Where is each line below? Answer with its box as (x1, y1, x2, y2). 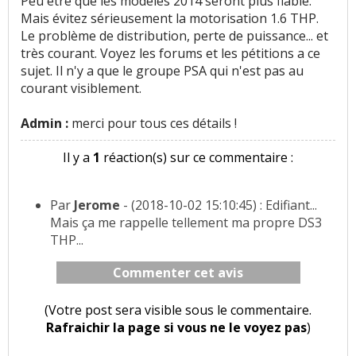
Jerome (74, 196, 120, 215)
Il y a (63, 149, 94, 167)
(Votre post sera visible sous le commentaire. (44, 301, 312, 319)
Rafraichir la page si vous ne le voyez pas (45, 319, 307, 337)
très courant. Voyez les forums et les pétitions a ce (21, 44, 320, 63)
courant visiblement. (21, 79, 141, 98)
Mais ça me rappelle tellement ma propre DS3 (50, 214, 322, 232)
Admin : (21, 114, 72, 133)
